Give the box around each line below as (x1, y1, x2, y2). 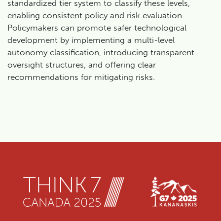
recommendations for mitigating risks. (7, 72, 155, 82)
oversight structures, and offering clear (7, 60, 156, 70)
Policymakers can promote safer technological (7, 23, 186, 33)
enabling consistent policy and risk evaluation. (7, 10, 184, 21)
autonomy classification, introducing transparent (7, 47, 194, 58)
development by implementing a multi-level (7, 35, 175, 45)
